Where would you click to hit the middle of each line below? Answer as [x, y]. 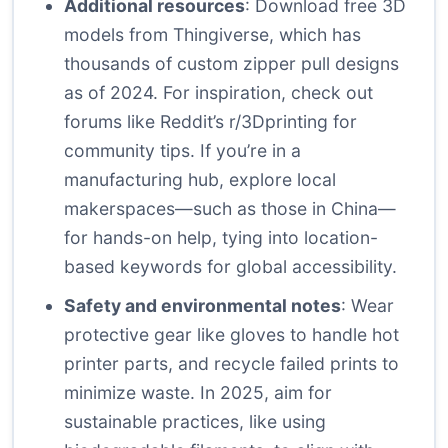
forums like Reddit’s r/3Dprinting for [210, 122]
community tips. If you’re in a [182, 151]
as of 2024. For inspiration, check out [218, 93]
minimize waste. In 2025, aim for [198, 393]
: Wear [367, 306]
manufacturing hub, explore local [200, 180]
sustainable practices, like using [195, 422]
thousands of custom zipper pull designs [231, 64]
